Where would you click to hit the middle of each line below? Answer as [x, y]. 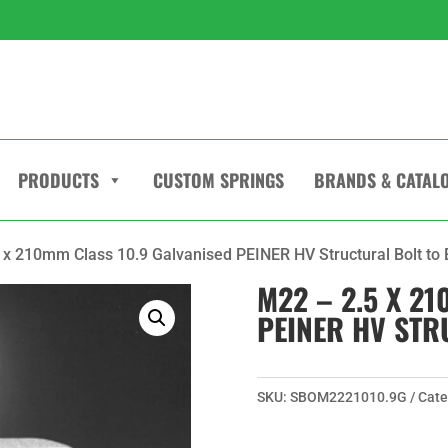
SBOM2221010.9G [348, 396]
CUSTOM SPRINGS [218, 180]
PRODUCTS [58, 180]
